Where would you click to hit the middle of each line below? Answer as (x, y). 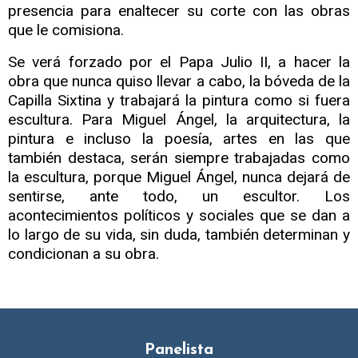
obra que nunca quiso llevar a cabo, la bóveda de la (179, 82)
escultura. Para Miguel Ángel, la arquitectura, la (179, 120)
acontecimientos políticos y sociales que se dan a (179, 216)
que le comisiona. (66, 30)
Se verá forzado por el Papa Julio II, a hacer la (179, 62)
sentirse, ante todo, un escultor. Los (179, 197)
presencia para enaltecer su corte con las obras (179, 11)
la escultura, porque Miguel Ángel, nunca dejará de (179, 177)
